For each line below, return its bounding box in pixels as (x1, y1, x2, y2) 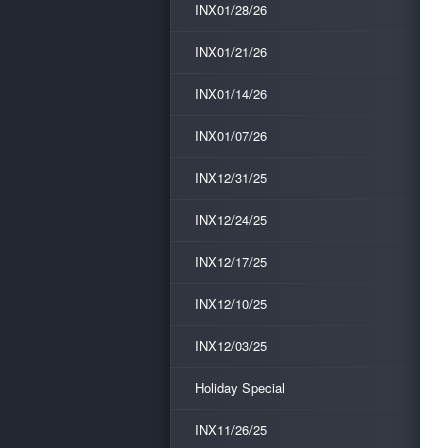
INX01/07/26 (195, 126, 267, 145)
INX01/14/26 (195, 84, 267, 103)
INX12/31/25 (195, 168, 267, 187)
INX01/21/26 (195, 42, 267, 61)
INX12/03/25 (195, 336, 267, 355)
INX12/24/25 (195, 210, 267, 229)
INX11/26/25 (195, 420, 267, 439)
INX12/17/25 (195, 252, 267, 271)
